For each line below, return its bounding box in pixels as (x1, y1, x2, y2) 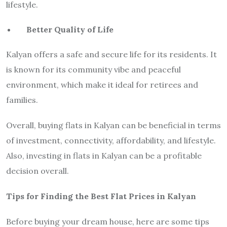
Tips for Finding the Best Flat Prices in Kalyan (6, 191, 198, 202)
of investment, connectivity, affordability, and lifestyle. (6, 135, 216, 146)
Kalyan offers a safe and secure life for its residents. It (6, 49, 217, 60)
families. (6, 95, 40, 105)
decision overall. (6, 166, 69, 176)
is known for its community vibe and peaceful (6, 64, 181, 75)
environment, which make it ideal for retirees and (6, 80, 198, 90)
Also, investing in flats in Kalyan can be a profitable (6, 150, 202, 161)
